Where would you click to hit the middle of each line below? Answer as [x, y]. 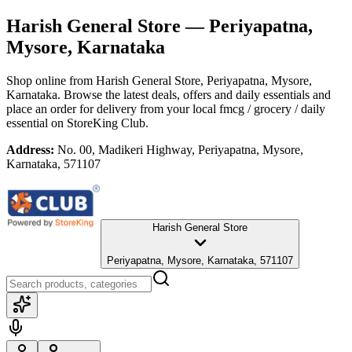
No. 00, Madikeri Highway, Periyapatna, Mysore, [180, 149]
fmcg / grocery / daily [272, 108]
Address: [30, 149]
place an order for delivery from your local [111, 108]
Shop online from [51, 80]
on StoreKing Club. [98, 123]
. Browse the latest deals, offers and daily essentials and [194, 94]
